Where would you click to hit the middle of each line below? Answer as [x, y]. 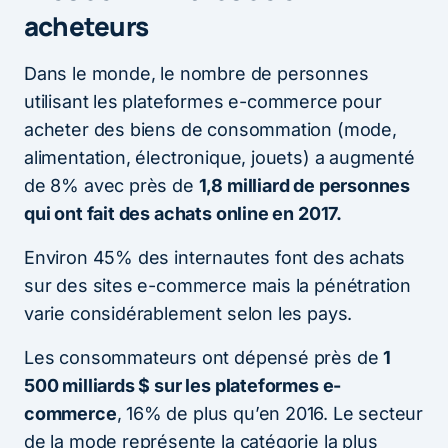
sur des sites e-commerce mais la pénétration [218, 285]
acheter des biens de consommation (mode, [210, 129]
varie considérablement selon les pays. [188, 313]
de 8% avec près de [111, 185]
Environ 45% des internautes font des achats [215, 257]
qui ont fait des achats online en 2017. [183, 213]
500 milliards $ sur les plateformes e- [183, 385]
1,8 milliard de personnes [304, 185]
